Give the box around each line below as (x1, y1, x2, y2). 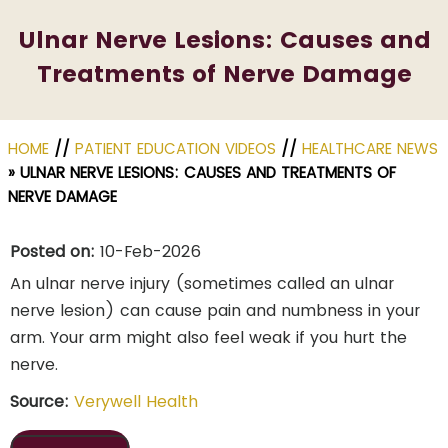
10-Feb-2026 (95, 240, 201, 263)
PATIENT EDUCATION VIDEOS (75, 138, 276, 159)
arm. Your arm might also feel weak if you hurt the (10, 326, 407, 349)
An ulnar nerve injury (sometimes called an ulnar (10, 272, 394, 295)
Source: (10, 390, 74, 413)
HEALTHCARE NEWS (302, 138, 438, 159)
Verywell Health (74, 390, 198, 413)
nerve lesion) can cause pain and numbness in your (10, 299, 420, 322)
